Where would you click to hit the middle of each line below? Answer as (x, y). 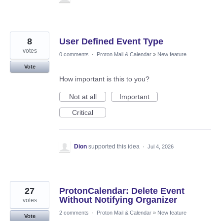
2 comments (74, 213)
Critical (83, 113)
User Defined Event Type (111, 42)
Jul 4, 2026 (161, 147)
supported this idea (115, 147)
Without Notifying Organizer (118, 200)
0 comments (74, 55)
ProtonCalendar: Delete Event (122, 191)
